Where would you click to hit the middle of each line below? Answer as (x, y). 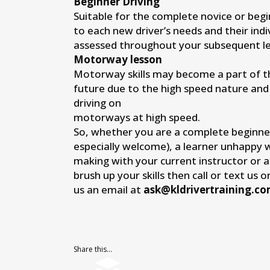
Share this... (93, 250)
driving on (97, 103)
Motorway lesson (118, 60)
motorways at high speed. (137, 118)
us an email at (108, 190)
